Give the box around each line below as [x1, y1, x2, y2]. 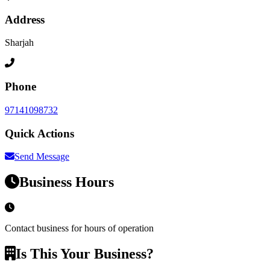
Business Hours [19, 174, 114, 190]
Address [5, 13, 45, 26]
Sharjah [5, 37, 34, 48]
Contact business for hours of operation [5, 223, 154, 234]
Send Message [14, 151, 69, 162]
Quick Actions [5, 127, 74, 140]
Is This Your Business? [16, 246, 154, 262]
